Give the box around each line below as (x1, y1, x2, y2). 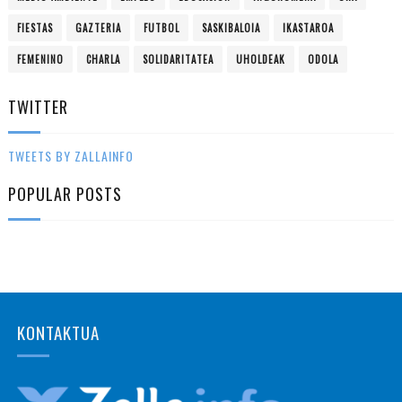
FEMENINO (16, 51, 64, 66)
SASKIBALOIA (201, 20, 260, 35)
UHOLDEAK (235, 51, 285, 66)
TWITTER (7, 94, 68, 118)
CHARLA (85, 51, 120, 66)
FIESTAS (16, 20, 53, 35)
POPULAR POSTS (7, 181, 122, 205)
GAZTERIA (74, 20, 121, 35)
